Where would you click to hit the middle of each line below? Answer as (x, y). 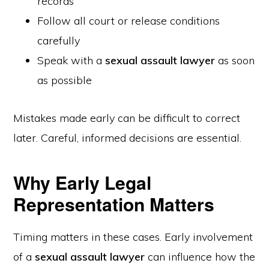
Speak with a (71, 60)
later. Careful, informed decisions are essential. (128, 138)
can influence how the (200, 257)
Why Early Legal (83, 182)
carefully (59, 41)
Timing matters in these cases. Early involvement (133, 237)
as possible (65, 80)
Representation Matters (114, 204)
